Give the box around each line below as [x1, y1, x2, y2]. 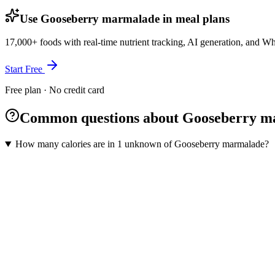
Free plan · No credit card [5, 85, 104, 96]
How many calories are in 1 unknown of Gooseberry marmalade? [15, 139, 269, 150]
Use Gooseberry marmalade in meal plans [20, 12, 230, 25]
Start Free [5, 64, 45, 75]
